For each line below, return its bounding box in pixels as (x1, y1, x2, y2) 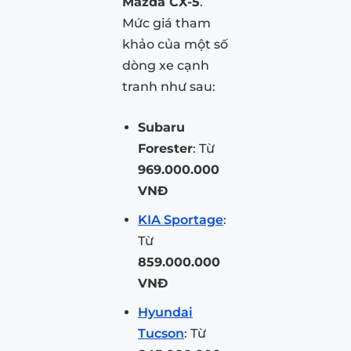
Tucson (138, 326, 184, 342)
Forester (138, 141, 193, 157)
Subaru (138, 120, 185, 136)
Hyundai (138, 305, 193, 320)
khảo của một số (122, 37, 228, 52)
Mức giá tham (122, 16, 211, 31)
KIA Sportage (138, 212, 223, 228)
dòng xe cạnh (122, 58, 209, 74)
